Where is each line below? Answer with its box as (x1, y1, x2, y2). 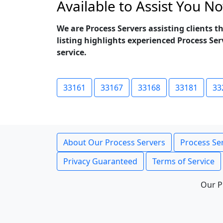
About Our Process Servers (63, 137, 165, 148)
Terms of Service (152, 156, 215, 167)
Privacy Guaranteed (63, 156, 137, 167)
